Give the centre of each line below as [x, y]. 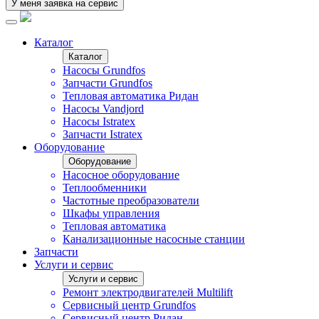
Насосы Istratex [99, 121]
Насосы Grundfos [104, 70]
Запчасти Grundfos [108, 83]
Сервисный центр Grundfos [129, 305]
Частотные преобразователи [131, 200]
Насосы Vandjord [103, 108]
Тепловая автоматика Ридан [131, 95]
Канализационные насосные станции [154, 239]
